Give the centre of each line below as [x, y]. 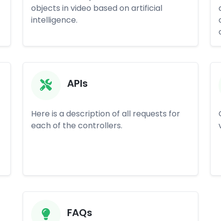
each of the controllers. [77, 126]
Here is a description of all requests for [106, 114]
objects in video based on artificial [97, 8]
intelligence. [54, 20]
